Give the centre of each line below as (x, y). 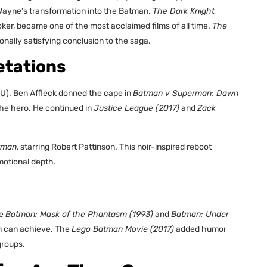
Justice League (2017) (136, 108)
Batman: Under (200, 215)
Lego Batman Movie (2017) (123, 229)
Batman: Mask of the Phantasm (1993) (79, 215)
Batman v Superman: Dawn (186, 94)
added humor (200, 229)
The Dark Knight (184, 11)
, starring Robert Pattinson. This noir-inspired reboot (114, 147)
